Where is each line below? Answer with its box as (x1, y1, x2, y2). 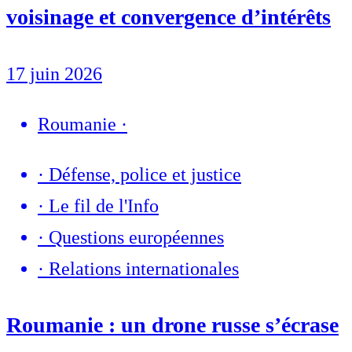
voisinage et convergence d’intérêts (6, 5, 331, 30)
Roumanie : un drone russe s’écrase (6, 312, 339, 337)
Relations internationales (49, 258, 239, 279)
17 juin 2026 (6, 63, 102, 84)
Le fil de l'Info (49, 195, 159, 216)
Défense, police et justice (49, 163, 241, 185)
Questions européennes (49, 226, 224, 247)
